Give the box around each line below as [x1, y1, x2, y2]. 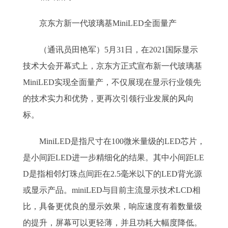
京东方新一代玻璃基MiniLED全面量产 [23, 19, 177, 27]
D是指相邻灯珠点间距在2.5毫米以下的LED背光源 [23, 169, 202, 178]
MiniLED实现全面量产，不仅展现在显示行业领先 [23, 78, 201, 87]
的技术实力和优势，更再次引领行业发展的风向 [23, 94, 194, 103]
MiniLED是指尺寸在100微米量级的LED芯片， [23, 137, 205, 146]
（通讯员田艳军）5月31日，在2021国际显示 [23, 45, 198, 54]
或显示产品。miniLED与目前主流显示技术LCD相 [23, 186, 201, 194]
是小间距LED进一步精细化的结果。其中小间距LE [23, 153, 204, 162]
